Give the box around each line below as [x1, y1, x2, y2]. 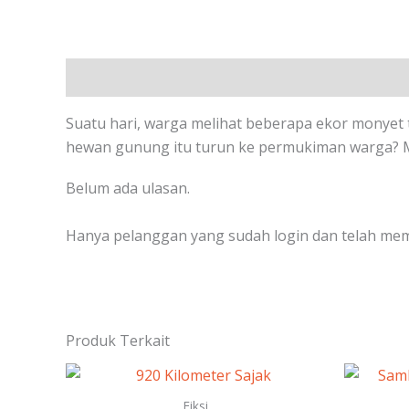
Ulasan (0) [149, 68, 217, 89]
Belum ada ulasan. [66, 178, 190, 199]
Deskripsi [66, 68, 131, 89]
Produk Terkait [66, 330, 170, 351]
